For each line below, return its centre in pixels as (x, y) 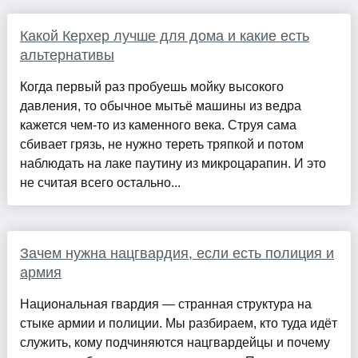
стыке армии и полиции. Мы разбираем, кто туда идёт (178, 323)
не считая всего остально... (100, 182)
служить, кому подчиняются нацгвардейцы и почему (175, 342)
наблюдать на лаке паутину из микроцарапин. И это (173, 163)
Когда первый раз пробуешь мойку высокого (151, 86)
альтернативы (67, 55)
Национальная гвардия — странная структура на (165, 304)
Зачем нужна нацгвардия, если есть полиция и (177, 253)
